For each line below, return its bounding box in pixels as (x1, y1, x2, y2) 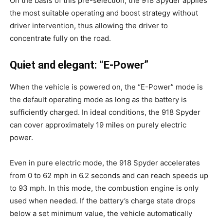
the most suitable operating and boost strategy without (10, 8, 198, 18)
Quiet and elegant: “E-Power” (10, 59, 148, 71)
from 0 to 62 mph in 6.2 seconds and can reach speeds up (10, 171, 208, 180)
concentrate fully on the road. (10, 34, 111, 43)
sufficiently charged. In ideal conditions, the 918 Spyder (10, 108, 200, 117)
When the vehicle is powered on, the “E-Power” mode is (10, 82, 203, 91)
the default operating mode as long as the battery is (10, 95, 187, 104)
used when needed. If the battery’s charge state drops (10, 196, 196, 205)
